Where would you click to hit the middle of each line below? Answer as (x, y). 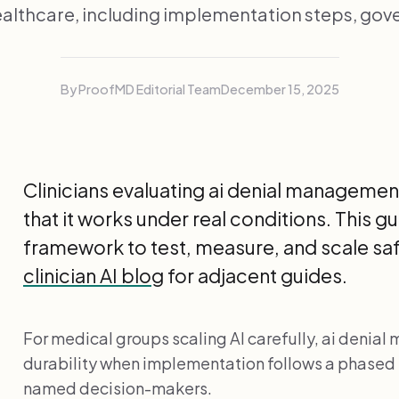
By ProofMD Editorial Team (140, 89)
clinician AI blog (94, 275)
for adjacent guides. (256, 275)
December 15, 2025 (280, 89)
